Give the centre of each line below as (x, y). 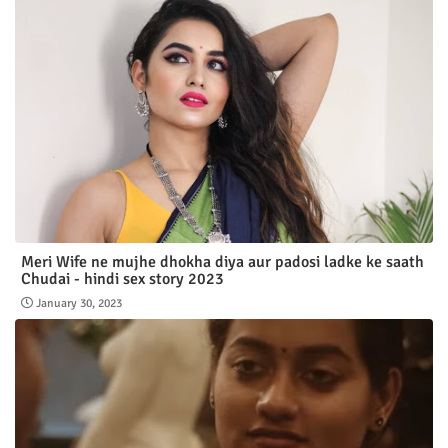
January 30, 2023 (79, 304)
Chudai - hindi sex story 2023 (122, 279)
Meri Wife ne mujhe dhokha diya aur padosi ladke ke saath (222, 262)
